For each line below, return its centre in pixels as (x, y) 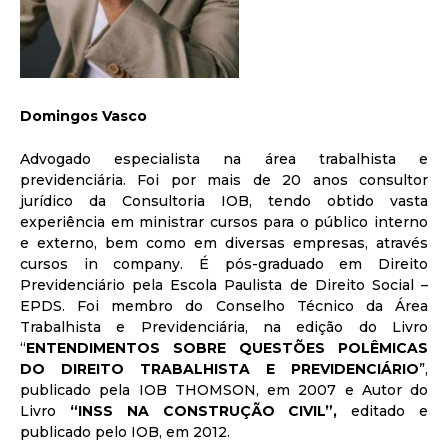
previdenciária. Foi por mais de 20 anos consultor (224, 179)
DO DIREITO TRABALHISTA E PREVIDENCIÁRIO (219, 368)
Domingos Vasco (83, 115)
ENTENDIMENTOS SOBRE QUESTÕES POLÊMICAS (227, 347)
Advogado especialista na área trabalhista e (224, 158)
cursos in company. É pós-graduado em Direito (224, 263)
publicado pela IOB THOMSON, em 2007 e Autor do (224, 389)
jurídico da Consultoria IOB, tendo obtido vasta (224, 200)
